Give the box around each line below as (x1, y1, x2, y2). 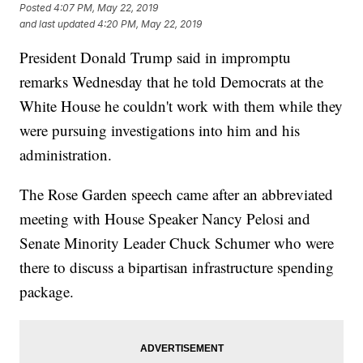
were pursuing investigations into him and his (19, 120, 301, 141)
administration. (19, 144, 113, 165)
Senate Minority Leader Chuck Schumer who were (19, 233, 335, 254)
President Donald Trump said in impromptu (19, 47, 292, 68)
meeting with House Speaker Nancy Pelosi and (19, 208, 311, 229)
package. (19, 281, 75, 302)
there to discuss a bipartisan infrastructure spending (19, 257, 335, 278)
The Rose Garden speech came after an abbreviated (19, 184, 334, 205)
